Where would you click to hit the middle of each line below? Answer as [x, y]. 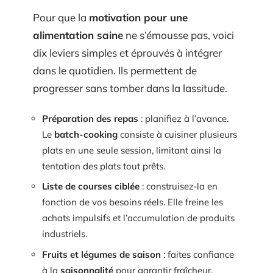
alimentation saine [78, 35]
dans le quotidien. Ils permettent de [115, 70]
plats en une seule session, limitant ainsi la [132, 150]
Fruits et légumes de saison [101, 254]
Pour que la [61, 17]
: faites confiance [197, 254]
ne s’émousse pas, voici [179, 35]
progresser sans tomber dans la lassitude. [130, 88]
